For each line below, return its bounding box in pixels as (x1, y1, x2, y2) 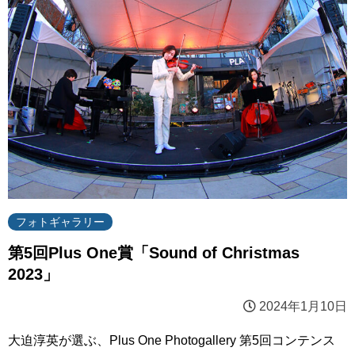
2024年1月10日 (256, 299, 347, 313)
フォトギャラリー (16, 215, 105, 228)
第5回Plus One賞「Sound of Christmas (8, 244, 300, 262)
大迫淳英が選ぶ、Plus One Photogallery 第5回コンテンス (8, 333, 335, 347)
